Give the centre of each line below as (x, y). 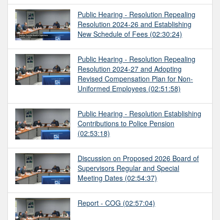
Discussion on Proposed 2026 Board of (138, 158)
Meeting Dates (100, 178)
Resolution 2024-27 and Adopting (130, 69)
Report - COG (99, 203)
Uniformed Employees (112, 88)
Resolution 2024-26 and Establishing (135, 24)
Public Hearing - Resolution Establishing (139, 113)
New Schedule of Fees (113, 34)
